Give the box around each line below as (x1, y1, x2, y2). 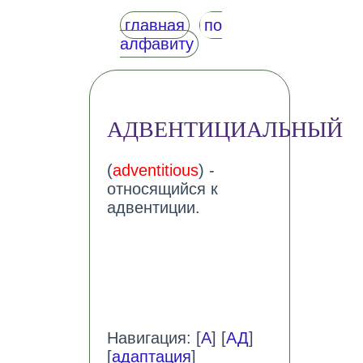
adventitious (112, 161, 199, 180)
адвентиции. (106, 199, 200, 217)
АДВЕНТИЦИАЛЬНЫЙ (106, 117, 343, 143)
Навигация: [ (106, 329, 201, 348)
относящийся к (106, 180, 218, 199)
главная (124, 16, 185, 34)
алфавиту (119, 35, 194, 53)
